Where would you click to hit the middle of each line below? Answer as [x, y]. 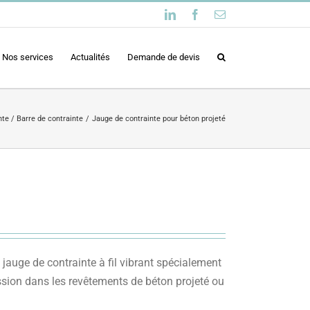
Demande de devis [164, 57]
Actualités [90, 57]
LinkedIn [195, 14]
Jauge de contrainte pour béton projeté [159, 118]
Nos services [28, 57]
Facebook [221, 14]
